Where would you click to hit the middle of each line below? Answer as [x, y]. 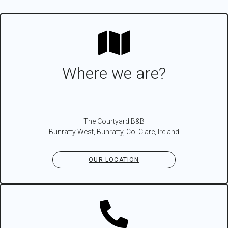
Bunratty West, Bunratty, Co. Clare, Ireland [114, 132]
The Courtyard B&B [114, 121]
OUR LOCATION [114, 160]
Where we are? [114, 74]
